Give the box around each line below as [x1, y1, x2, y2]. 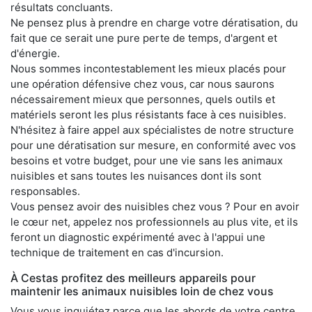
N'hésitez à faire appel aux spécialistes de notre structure [10, 123, 294, 137]
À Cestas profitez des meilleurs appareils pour [10, 271, 256, 286]
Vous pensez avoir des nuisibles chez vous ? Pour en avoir [10, 200, 299, 214]
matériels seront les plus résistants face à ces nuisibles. [10, 108, 286, 122]
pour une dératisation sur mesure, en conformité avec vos [10, 139, 296, 153]
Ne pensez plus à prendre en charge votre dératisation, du [10, 16, 298, 30]
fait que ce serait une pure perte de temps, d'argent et [10, 31, 277, 45]
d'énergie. [10, 47, 60, 61]
